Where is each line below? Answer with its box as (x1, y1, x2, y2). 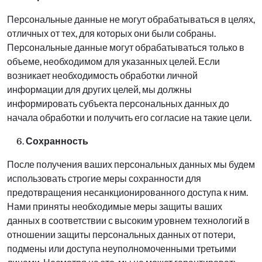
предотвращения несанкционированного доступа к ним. (7, 187, 248, 198)
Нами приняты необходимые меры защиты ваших (7, 201, 222, 212)
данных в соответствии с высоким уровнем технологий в (7, 215, 250, 226)
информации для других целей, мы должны (7, 84, 192, 95)
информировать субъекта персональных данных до (7, 98, 229, 109)
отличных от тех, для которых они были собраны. (7, 28, 216, 39)
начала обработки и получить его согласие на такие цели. (7, 112, 251, 123)
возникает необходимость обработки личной (7, 70, 198, 81)
